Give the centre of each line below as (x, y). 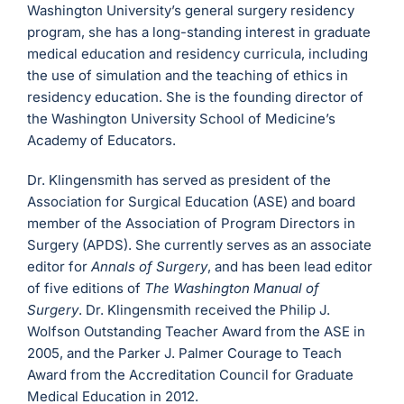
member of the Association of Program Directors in (192, 224)
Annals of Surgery (150, 267)
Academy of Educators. (102, 141)
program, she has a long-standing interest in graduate (199, 32)
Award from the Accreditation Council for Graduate (191, 375)
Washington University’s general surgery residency (191, 11)
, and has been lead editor (290, 267)
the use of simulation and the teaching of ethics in (188, 76)
